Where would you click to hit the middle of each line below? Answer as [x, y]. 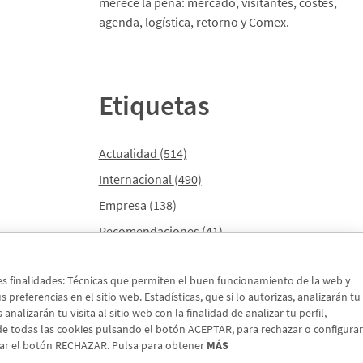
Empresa [124, 205]
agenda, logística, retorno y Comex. [194, 22]
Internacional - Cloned [160, 257]
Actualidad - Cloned [153, 283]
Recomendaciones [150, 231]
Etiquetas [154, 105]
